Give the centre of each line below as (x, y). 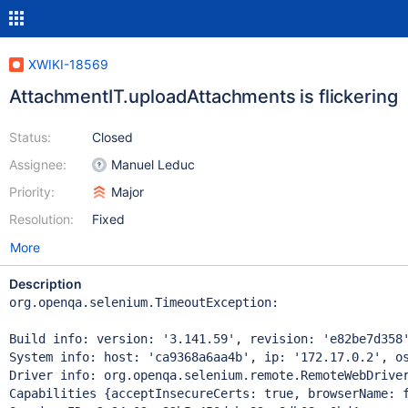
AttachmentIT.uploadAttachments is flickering (203, 97)
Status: (30, 137)
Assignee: (37, 164)
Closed (112, 137)
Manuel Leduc (153, 164)
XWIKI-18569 (68, 64)
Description (45, 284)
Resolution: (41, 219)
